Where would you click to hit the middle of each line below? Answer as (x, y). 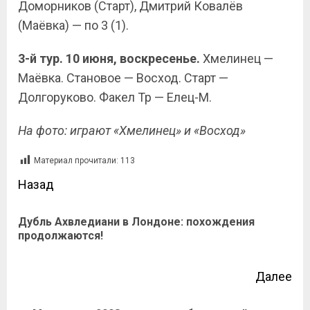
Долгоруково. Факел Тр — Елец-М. (115, 97)
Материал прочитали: (76, 161)
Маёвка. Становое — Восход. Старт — (123, 78)
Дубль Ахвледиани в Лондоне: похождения (136, 222)
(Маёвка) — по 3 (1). (73, 25)
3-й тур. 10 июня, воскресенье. (110, 58)
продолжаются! (61, 236)
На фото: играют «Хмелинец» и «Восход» (132, 130)
